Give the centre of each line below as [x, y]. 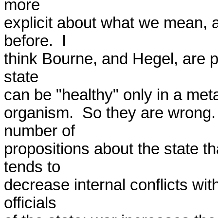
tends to [32, 167]
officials [30, 203]
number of [39, 131]
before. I [35, 41]
